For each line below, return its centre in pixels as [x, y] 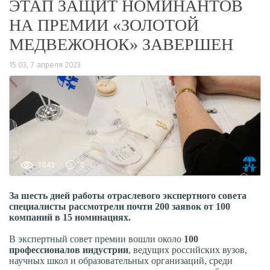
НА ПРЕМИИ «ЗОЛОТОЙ [104, 25]
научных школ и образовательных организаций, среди [121, 260]
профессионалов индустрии [69, 250]
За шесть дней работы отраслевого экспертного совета [128, 195]
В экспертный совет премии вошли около [96, 239]
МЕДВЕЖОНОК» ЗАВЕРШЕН [121, 44]
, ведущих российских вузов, [188, 250]
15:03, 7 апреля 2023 [45, 65]
